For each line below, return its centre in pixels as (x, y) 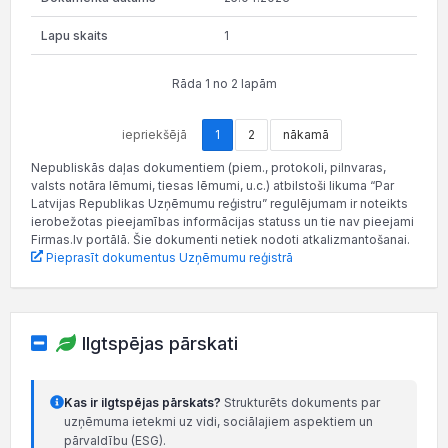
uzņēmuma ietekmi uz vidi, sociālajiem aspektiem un (218, 422)
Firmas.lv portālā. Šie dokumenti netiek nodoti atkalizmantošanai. (220, 239)
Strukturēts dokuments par (300, 403)
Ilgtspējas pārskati (160, 343)
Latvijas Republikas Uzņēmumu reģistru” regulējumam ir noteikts (219, 203)
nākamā (305, 134)
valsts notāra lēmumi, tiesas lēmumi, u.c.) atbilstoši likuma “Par (212, 185)
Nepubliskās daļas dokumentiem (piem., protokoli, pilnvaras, (208, 167)
